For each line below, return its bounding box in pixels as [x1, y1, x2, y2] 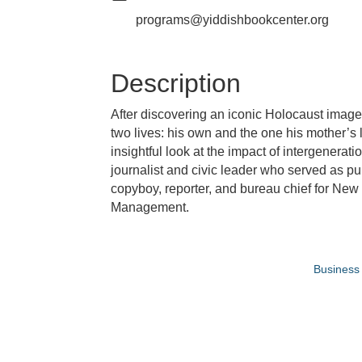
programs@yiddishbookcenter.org [136, 13, 329, 27]
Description [111, 69, 241, 99]
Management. [111, 200, 189, 215]
